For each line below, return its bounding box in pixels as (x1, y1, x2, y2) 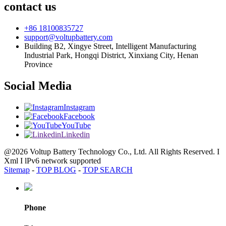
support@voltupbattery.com (24, 33, 112, 42)
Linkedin (61, 130, 90, 139)
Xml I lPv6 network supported (4, 156, 101, 165)
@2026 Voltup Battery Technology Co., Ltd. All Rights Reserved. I (4, 147, 219, 156)
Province (24, 60, 52, 69)
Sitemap (4, 165, 30, 175)
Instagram (64, 103, 95, 112)
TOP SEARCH (83, 165, 133, 175)
